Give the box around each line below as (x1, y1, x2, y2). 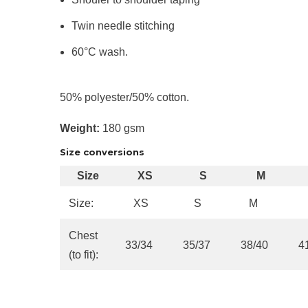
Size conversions (60, 146, 144, 157)
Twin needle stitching (71, 19, 175, 32)
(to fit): (69, 248, 98, 261)
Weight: (60, 122, 102, 134)
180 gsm (102, 122, 144, 134)
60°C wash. (71, 45, 128, 58)
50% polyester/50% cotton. (60, 91, 189, 103)
